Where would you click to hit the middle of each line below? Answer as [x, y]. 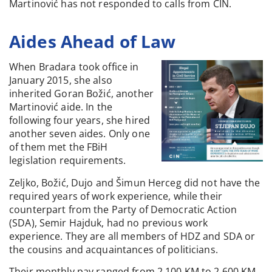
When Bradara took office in [74, 67]
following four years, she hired [80, 121]
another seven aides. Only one [80, 134]
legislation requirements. [68, 161]
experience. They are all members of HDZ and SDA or [132, 236]
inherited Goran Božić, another [81, 94]
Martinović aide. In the [61, 107]
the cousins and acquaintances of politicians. [114, 249]
